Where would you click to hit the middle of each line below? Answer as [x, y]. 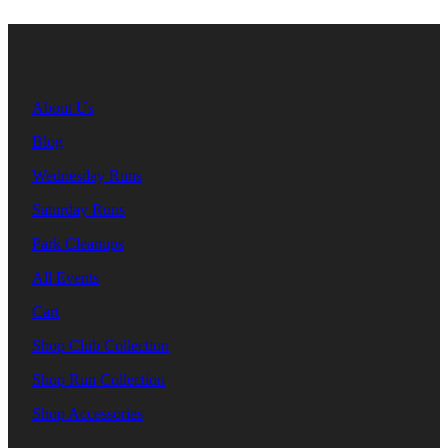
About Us [63, 108]
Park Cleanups [78, 244]
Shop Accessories [87, 414]
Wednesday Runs [87, 176]
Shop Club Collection [100, 346]
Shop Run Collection [98, 380]
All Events [65, 278]
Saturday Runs [78, 210]
